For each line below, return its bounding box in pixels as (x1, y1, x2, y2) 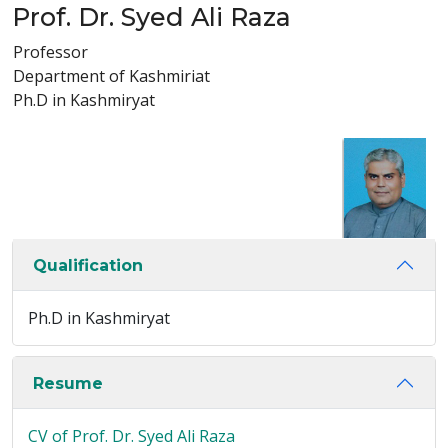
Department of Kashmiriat (13, 65, 210, 87)
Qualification (33, 255, 143, 275)
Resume (33, 373, 103, 393)
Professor (13, 41, 88, 63)
